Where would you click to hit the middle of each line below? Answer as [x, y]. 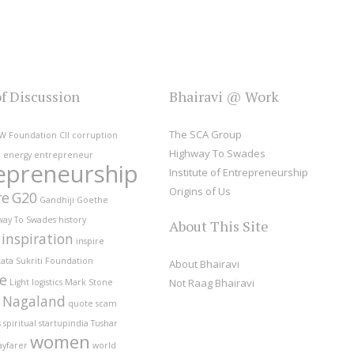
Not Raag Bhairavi [212, 282]
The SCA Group [205, 135]
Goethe [92, 200]
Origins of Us [200, 192]
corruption [95, 136]
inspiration [38, 239]
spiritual [20, 324]
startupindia [64, 324]
